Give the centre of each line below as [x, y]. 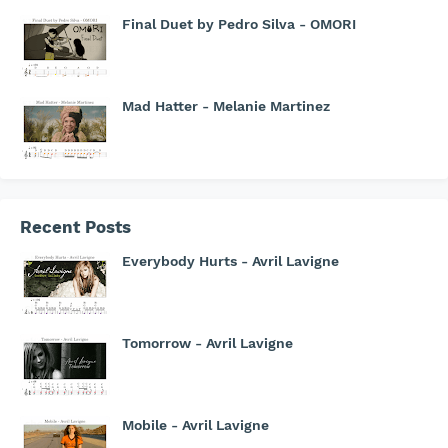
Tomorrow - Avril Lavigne [207, 343]
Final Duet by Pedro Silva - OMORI [239, 24]
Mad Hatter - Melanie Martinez [226, 106]
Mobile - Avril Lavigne [195, 425]
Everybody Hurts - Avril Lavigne [230, 261]
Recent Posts [75, 227]
